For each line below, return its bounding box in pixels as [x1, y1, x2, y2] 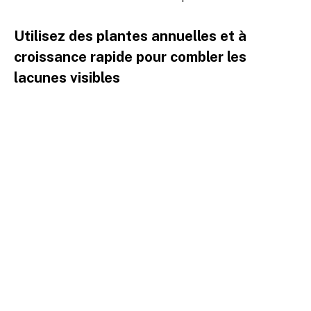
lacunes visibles [14, 69, 120, 87]
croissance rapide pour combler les [14, 49, 246, 66]
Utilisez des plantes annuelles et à [14, 28, 246, 45]
